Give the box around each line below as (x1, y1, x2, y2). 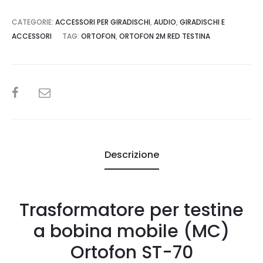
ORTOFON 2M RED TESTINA (119, 31, 210, 41)
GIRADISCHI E (180, 16, 225, 27)
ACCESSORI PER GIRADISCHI (55, 16, 150, 27)
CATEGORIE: (12, 16, 55, 27)
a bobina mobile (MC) (33, 218, 230, 244)
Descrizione (104, 147, 159, 161)
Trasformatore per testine (19, 197, 244, 222)
